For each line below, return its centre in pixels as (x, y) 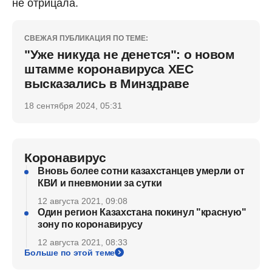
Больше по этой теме (70, 252)
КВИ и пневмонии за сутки (100, 183)
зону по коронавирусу (90, 224)
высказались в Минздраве (107, 83)
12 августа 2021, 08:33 (83, 242)
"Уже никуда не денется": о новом (130, 54)
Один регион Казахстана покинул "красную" (142, 212)
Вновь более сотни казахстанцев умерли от (141, 171)
